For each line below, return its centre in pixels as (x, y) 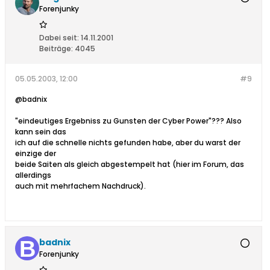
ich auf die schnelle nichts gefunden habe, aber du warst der (128, 143)
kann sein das (41, 132)
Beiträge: (56, 49)
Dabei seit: (59, 38)
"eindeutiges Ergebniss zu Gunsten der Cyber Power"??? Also (128, 121)
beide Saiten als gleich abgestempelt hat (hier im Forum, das (130, 165)
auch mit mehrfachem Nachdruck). (80, 186)
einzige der (36, 154)
